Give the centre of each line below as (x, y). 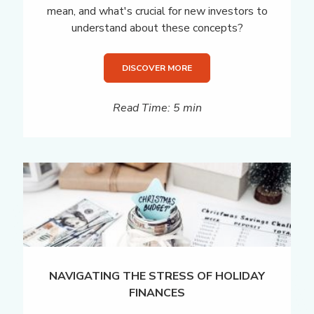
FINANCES (157, 293)
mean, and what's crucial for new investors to (157, 12)
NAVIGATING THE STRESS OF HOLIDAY (157, 276)
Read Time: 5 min (157, 108)
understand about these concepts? (157, 28)
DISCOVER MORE (157, 68)
